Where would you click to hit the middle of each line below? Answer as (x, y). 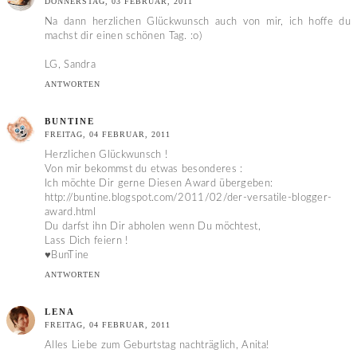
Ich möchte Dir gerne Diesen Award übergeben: (159, 184)
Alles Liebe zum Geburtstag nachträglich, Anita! (157, 346)
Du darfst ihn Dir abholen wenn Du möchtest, (153, 227)
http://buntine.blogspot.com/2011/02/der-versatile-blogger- (188, 198)
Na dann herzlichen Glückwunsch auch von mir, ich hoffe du (198, 22)
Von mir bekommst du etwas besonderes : (144, 170)
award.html (70, 213)
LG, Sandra (70, 65)
